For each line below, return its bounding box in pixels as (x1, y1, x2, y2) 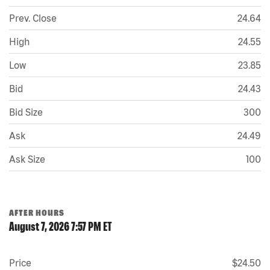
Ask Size (9, 153, 45, 165)
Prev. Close (9, 12, 57, 24)
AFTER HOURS (9, 208, 64, 218)
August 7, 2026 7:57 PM (9, 219, 101, 233)
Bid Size (9, 106, 43, 118)
